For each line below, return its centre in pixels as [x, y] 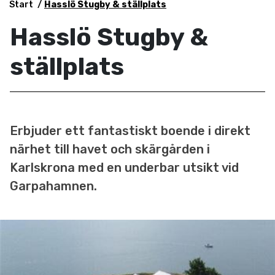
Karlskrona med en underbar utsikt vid [124, 168]
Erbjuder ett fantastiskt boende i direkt [130, 131]
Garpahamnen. [53, 186]
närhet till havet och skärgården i [110, 149]
